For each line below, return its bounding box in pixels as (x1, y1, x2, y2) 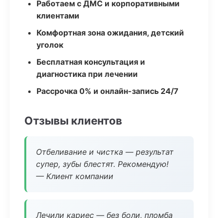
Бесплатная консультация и (36, 57, 145, 67)
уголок (36, 40, 63, 50)
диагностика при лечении (36, 69, 138, 79)
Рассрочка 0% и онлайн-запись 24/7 (36, 86, 179, 96)
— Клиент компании (36, 171, 113, 181)
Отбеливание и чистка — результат (36, 147, 174, 157)
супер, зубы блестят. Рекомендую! (36, 159, 168, 169)
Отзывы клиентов (24, 114, 122, 127)
